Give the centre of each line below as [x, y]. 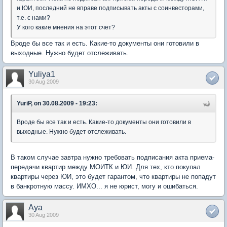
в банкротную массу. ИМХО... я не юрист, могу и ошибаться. [104, 186]
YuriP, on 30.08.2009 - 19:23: [57, 103]
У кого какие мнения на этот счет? [66, 27]
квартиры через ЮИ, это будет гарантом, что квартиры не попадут [113, 177]
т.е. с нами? [33, 18]
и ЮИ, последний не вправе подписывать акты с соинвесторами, [110, 8]
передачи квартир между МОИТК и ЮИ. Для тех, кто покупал [106, 167]
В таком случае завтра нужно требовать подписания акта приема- [112, 157]
